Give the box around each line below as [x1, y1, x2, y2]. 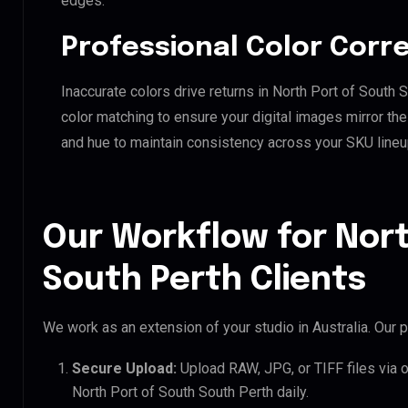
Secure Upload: [72, 359, 177, 377]
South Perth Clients [43, 263, 366, 297]
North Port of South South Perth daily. [72, 382, 309, 401]
